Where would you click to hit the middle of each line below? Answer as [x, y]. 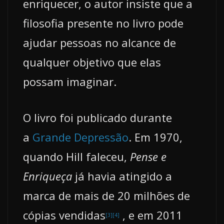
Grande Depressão [80, 137]
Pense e [148, 157]
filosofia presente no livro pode [103, 23]
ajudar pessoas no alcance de [99, 43]
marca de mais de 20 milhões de [106, 196]
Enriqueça [47, 176]
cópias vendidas [64, 215]
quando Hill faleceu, [76, 157]
